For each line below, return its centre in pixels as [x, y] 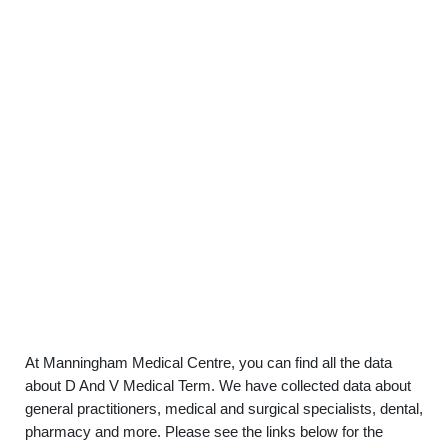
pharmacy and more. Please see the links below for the [204, 431]
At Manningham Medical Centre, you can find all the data [208, 362]
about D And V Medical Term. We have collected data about [218, 385]
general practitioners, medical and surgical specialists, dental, [224, 408]
